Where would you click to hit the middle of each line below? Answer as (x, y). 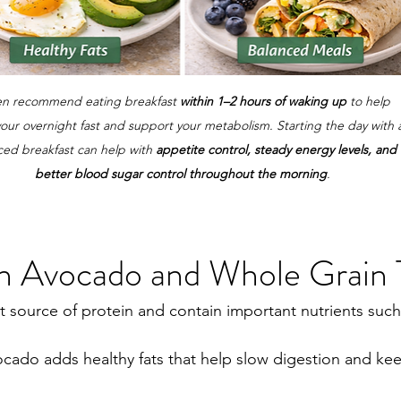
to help (370, 102)
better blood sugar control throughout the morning (181, 174)
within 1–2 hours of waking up (263, 102)
